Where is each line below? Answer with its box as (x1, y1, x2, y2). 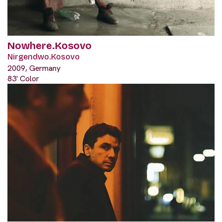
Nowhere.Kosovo (7, 39, 92, 52)
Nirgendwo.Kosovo (7, 52, 80, 61)
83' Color (7, 73, 39, 84)
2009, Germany (7, 62, 60, 73)
